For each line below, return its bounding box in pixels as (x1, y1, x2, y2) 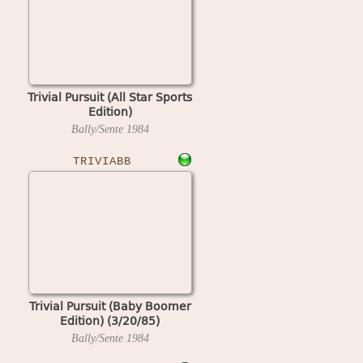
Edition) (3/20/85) (60, 311, 160, 329)
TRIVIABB (72, 155, 131, 168)
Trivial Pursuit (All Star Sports (28, 88, 192, 105)
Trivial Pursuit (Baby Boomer (28, 297, 191, 314)
